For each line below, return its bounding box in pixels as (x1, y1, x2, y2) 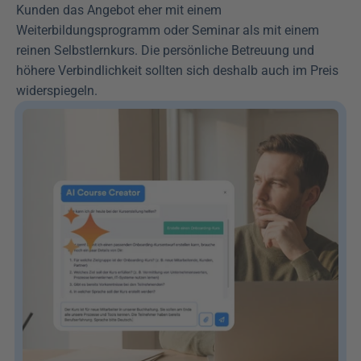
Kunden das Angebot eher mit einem (16, 2, 222, 18)
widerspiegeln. (16, 82, 98, 98)
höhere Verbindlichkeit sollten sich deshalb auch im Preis (16, 62, 338, 78)
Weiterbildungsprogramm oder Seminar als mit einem (16, 22, 319, 38)
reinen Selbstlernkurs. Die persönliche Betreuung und (16, 42, 314, 58)
